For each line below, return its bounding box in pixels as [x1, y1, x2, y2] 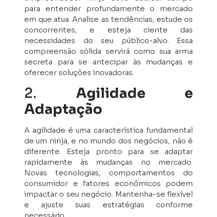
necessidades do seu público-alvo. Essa [24, 36, 193, 46]
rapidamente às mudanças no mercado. [24, 157, 193, 167]
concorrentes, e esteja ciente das [24, 25, 193, 35]
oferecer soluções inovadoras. [24, 68, 134, 77]
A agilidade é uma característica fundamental [24, 125, 193, 135]
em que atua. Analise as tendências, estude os [24, 15, 193, 24]
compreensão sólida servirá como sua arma [24, 46, 193, 56]
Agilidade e [76, 84, 193, 102]
